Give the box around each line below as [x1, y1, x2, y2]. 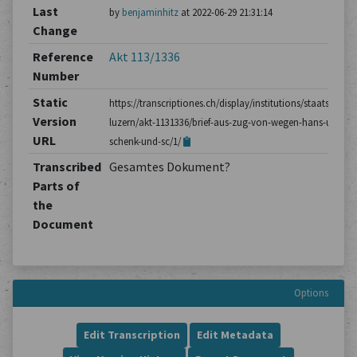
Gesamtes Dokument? [108, 159, 230, 175]
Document [32, 216, 93, 232]
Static [32, 94, 68, 110]
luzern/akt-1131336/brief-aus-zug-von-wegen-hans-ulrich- [108, 116, 353, 128]
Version [32, 113, 76, 129]
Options [294, 286, 328, 299]
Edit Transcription [84, 328, 180, 342]
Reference [32, 49, 93, 65]
